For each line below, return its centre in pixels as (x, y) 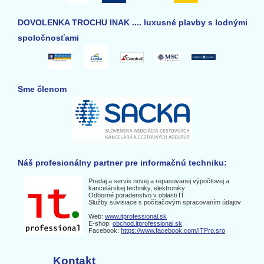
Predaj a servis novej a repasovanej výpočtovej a (159, 181)
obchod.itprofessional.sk (147, 223)
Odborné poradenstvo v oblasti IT (136, 195)
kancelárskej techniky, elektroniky (137, 188)
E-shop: (100, 223)
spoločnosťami (48, 38)
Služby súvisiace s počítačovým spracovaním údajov (165, 202)
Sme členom (42, 89)
